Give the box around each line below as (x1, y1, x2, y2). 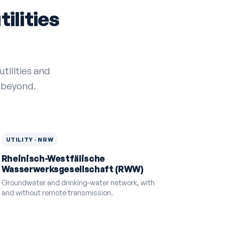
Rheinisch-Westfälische (1, 153, 105, 164)
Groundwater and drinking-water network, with (1, 177, 155, 187)
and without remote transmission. (1, 187, 113, 197)
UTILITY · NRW (6, 135, 54, 143)
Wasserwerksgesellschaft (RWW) (1, 164, 144, 175)
